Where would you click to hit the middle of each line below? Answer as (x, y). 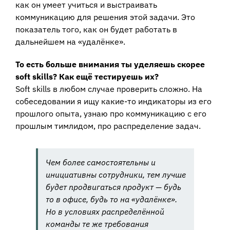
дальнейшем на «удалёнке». (70, 41)
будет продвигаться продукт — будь (113, 187)
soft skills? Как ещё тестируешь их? (87, 76)
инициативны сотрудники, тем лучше (116, 174)
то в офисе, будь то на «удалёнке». (111, 199)
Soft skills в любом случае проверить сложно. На (109, 89)
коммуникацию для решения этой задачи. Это (105, 17)
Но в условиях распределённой (105, 211)
